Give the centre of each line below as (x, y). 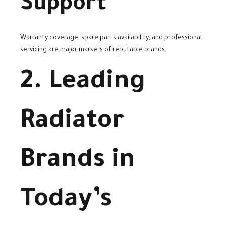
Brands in (78, 162)
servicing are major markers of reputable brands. (93, 51)
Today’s (66, 202)
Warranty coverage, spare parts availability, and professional (111, 39)
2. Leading (83, 83)
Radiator (72, 123)
